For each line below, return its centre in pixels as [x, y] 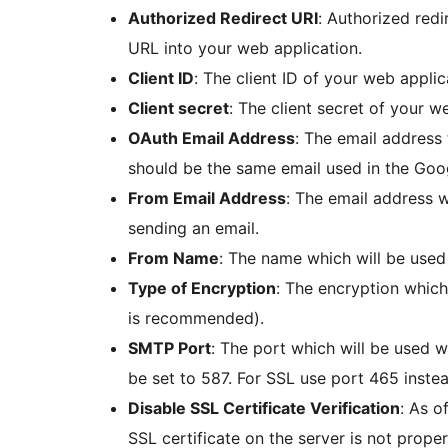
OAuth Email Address [211, 138]
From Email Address [207, 198]
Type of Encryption [202, 288]
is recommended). [196, 318]
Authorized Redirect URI [223, 18]
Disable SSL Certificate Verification [264, 408]
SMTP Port [169, 348]
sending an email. [193, 228]
